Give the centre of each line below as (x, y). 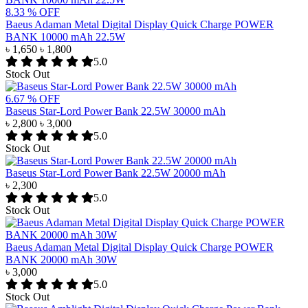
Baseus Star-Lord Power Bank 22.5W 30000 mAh (115, 111)
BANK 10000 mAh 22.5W (65, 37)
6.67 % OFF (33, 99)
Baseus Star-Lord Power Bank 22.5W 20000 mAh (115, 173)
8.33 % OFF (33, 12)
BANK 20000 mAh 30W (61, 260)
